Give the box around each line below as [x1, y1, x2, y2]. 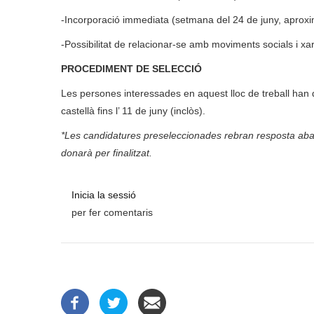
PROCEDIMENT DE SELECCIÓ [61, 63, 202, 75]
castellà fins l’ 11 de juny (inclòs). [61, 105, 205, 117]
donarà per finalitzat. [61, 147, 152, 159]
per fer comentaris [71, 207, 153, 219]
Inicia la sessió [71, 189, 136, 201]
